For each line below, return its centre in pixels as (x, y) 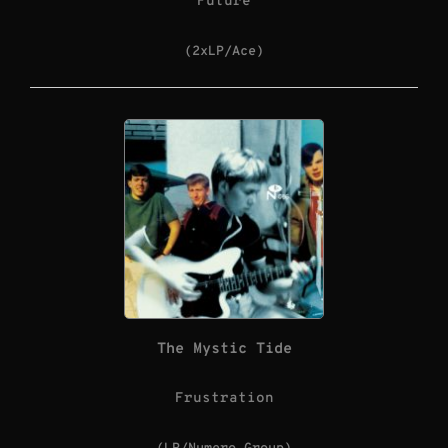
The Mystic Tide (224, 349)
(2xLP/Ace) (224, 52)
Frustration (224, 399)
